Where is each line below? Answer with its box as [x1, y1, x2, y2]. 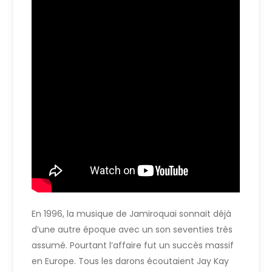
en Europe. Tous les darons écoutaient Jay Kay [32, 254, 229, 267]
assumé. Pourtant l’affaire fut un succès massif [32, 239, 234, 251]
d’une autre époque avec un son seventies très [32, 223, 233, 236]
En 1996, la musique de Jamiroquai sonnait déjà [32, 207, 232, 220]
